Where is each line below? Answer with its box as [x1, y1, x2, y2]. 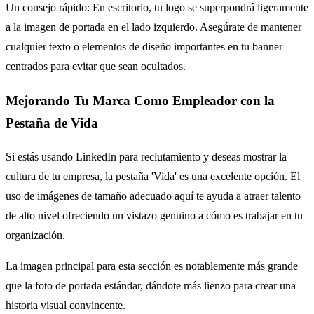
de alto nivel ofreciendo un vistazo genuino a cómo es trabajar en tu [6, 210, 303, 222]
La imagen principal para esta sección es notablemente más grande [6, 260, 298, 273]
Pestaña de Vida [6, 115, 98, 130]
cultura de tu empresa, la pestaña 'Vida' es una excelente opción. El [6, 170, 300, 183]
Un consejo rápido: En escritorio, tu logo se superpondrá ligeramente [6, 1, 308, 13]
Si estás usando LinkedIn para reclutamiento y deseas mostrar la [6, 151, 287, 163]
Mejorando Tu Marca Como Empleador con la [6, 93, 275, 108]
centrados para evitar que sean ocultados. [6, 60, 186, 72]
